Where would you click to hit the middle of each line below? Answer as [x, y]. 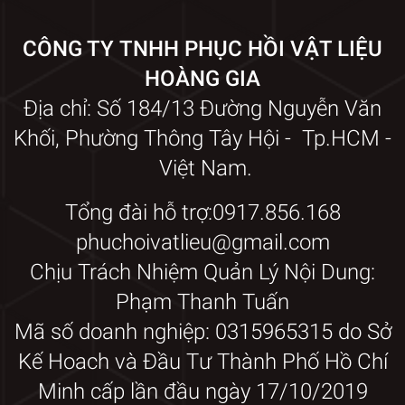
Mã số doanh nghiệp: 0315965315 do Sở [202, 331]
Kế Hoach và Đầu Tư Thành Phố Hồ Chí [202, 361]
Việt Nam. [202, 168]
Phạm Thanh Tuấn [202, 301]
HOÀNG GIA [202, 78]
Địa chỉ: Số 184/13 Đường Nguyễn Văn [202, 108]
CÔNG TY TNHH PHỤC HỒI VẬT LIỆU [202, 48]
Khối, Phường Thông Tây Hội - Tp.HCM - [202, 138]
